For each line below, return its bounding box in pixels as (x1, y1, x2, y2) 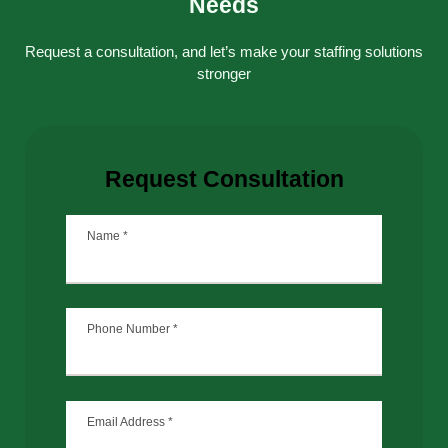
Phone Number (86, 321, 173, 336)
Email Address (86, 414, 168, 429)
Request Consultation (104, 165, 344, 192)
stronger (197, 66, 251, 83)
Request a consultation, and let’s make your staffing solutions (25, 44, 423, 61)
